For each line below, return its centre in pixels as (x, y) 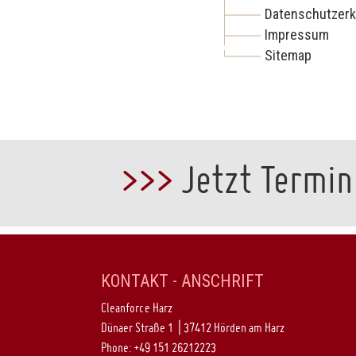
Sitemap (288, 55)
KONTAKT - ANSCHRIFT (182, 281)
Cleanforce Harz (136, 307)
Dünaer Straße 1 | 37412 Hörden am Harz (192, 327)
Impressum (297, 34)
